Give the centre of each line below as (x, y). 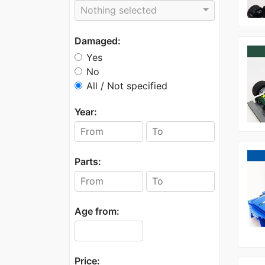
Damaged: (98, 41)
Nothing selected (119, 10)
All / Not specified (127, 85)
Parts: (88, 161)
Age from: (97, 211)
